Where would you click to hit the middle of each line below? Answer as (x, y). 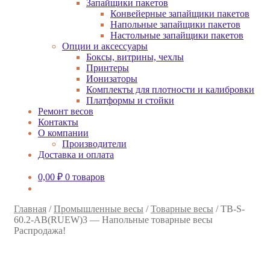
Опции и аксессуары (105, 46)
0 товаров (85, 177)
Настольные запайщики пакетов (177, 35)
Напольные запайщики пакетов (175, 24)
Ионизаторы (112, 79)
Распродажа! (40, 231)
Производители (94, 144)
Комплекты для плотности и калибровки (170, 89)
